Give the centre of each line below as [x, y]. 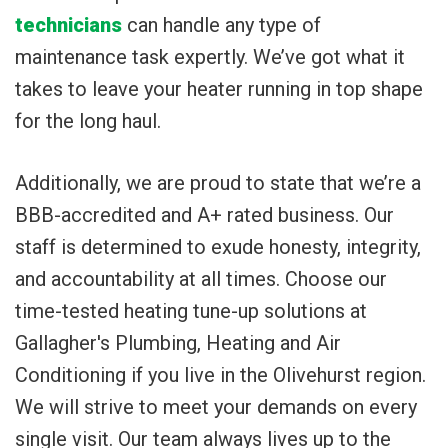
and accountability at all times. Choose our [201, 279]
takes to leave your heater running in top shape [219, 89]
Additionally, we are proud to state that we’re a [218, 183]
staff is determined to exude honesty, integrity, [218, 247]
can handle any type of [221, 25]
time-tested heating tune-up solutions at [191, 311]
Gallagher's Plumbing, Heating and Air [178, 343]
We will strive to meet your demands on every [216, 407]
